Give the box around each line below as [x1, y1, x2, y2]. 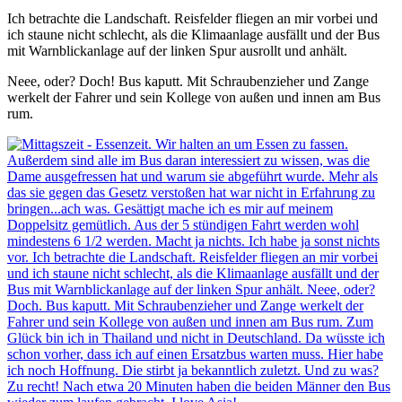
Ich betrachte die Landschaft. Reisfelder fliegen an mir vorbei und [7, 10, 378, 26]
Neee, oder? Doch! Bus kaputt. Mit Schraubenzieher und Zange [7, 73, 369, 89]
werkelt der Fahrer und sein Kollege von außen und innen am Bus [7, 89, 380, 105]
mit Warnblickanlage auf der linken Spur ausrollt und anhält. [7, 42, 347, 58]
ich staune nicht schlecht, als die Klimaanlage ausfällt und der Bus [7, 26, 380, 42]
